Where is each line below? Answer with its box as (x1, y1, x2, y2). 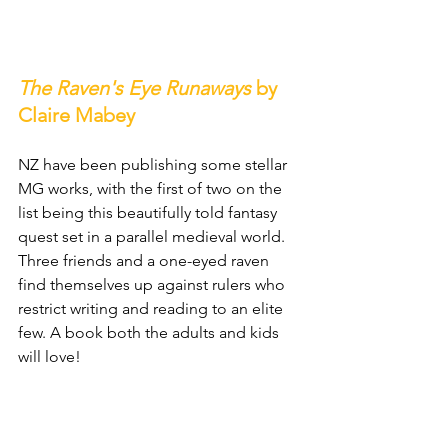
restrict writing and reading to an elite (18, 299, 287, 319)
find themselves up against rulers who (18, 275, 289, 295)
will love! (18, 347, 81, 367)
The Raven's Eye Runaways (18, 76, 251, 101)
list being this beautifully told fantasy (18, 203, 281, 223)
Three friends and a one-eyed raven (18, 251, 273, 271)
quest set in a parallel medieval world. (18, 227, 289, 247)
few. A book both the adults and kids (18, 323, 283, 343)
